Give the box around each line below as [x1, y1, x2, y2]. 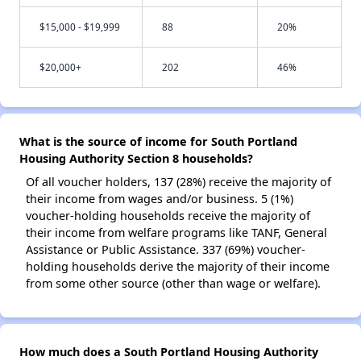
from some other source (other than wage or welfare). [26, 276, 321, 292]
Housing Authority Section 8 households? [19, 151, 253, 167]
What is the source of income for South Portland [19, 134, 297, 150]
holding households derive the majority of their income [26, 259, 330, 275]
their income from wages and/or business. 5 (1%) [26, 191, 293, 207]
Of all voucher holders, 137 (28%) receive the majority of [26, 174, 331, 190]
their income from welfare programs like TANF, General [26, 225, 327, 241]
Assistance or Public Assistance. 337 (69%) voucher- [26, 242, 305, 258]
